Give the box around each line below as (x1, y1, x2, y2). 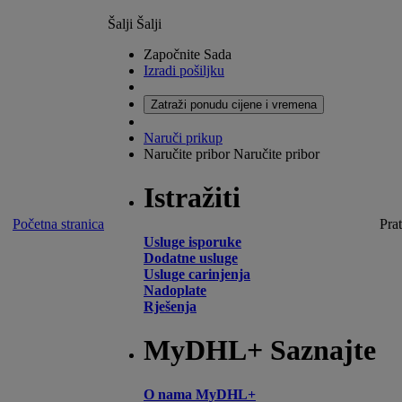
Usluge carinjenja (144, 266, 250, 282)
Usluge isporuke (144, 233, 241, 249)
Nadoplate (144, 282, 206, 298)
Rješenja (144, 298, 197, 314)
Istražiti (144, 181, 240, 214)
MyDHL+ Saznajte (144, 334, 376, 367)
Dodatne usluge (144, 249, 238, 266)
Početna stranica (13, 216, 104, 232)
